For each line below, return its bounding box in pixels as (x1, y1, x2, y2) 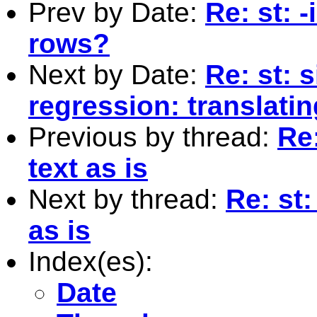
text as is (28, 152, 148, 183)
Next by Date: (28, 59, 205, 90)
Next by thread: (28, 183, 226, 214)
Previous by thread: (28, 121, 277, 152)
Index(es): (28, 246, 153, 277)
